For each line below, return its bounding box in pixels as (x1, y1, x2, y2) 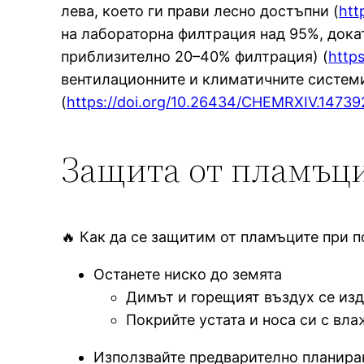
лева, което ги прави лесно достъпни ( (61, 2, 340, 19)
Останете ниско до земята (93, 265, 283, 283)
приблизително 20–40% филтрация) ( (61, 47, 329, 65)
